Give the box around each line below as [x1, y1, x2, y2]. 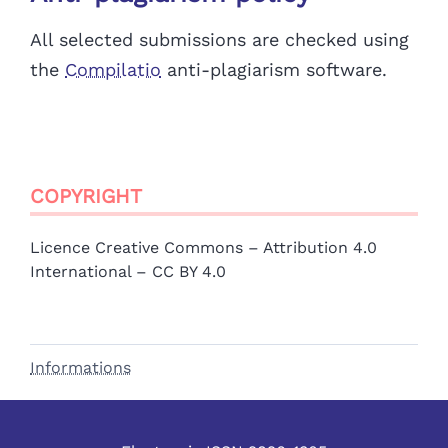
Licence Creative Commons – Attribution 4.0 [30, 238, 377, 258]
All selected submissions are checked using [30, 29, 409, 51]
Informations [30, 358, 131, 378]
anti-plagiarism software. [161, 59, 387, 81]
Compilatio [65, 59, 161, 81]
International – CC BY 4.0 [30, 262, 226, 282]
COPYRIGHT [30, 184, 142, 209]
